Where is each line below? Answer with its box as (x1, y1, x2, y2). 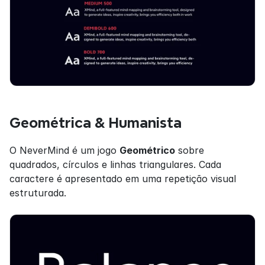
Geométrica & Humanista (9, 115, 182, 130)
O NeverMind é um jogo (9, 144, 119, 156)
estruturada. (9, 186, 66, 199)
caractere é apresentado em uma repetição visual (9, 172, 236, 185)
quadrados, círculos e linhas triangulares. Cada (9, 158, 221, 170)
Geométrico (119, 144, 175, 156)
